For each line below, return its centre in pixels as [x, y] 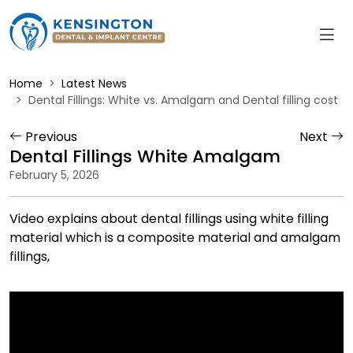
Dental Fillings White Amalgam [145, 156]
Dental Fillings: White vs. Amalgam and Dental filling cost [183, 100]
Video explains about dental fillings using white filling [169, 219]
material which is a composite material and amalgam [175, 238]
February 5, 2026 [54, 175]
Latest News [94, 84]
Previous [50, 137]
